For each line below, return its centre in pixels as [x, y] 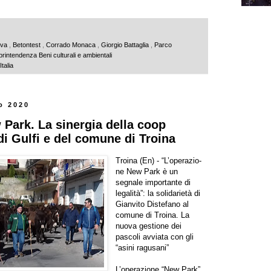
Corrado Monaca [72, 44]
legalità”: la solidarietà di [158, 193]
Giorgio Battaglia [126, 44]
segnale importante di [153, 182]
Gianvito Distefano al [152, 204]
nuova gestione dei [149, 226]
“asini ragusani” [142, 247]
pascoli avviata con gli [155, 237]
